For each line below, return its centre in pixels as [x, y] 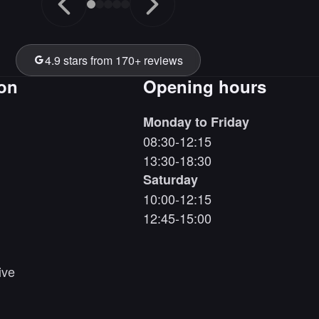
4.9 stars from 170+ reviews [114, 60]
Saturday [171, 179]
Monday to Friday [197, 121]
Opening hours [205, 86]
